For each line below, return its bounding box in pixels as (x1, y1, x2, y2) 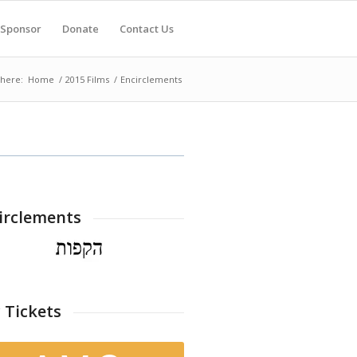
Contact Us (120, 22, 174, 36)
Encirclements (120, 73, 182, 85)
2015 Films (65, 73, 109, 85)
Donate (62, 22, 99, 36)
